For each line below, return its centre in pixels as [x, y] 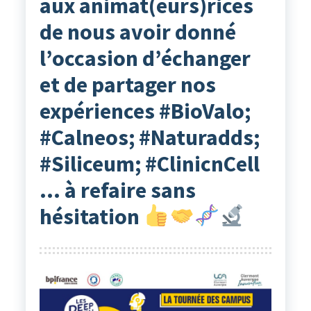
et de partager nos [127, 85]
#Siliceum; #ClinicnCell [149, 164]
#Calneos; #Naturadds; [149, 138]
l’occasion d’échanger [145, 59]
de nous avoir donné [137, 32]
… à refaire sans [117, 191]
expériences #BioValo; [145, 111]
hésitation [91, 217]
